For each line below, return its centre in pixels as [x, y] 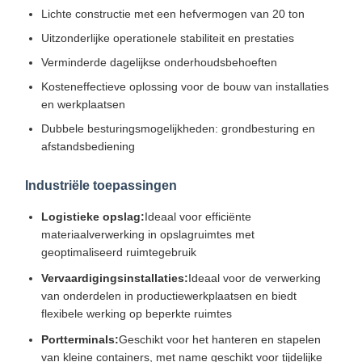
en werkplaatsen [83, 105]
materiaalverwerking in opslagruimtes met [147, 235]
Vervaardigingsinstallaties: [114, 278]
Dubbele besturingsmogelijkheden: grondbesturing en [178, 129]
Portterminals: [80, 340]
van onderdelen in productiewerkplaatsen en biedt [168, 296]
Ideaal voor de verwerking [254, 278]
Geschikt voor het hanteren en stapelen [219, 340]
